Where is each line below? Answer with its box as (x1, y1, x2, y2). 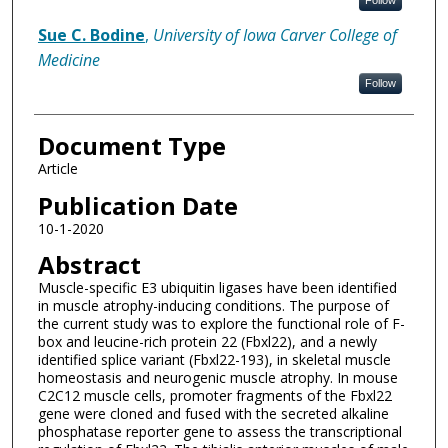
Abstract (37, 248, 141, 282)
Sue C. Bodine (37, 24, 145, 47)
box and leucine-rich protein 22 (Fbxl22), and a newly (37, 332, 377, 352)
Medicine (37, 49, 100, 72)
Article (37, 159, 78, 179)
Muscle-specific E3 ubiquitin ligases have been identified (37, 278, 397, 298)
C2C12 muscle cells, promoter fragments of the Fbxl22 (37, 386, 392, 406)
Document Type (37, 129, 226, 163)
